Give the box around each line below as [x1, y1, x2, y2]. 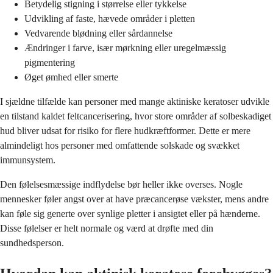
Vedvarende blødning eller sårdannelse [24, 28, 172, 39]
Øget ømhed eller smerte [24, 72, 118, 83]
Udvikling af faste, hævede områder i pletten [24, 13, 195, 24]
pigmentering [24, 57, 75, 68]
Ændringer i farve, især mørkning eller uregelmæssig [24, 43, 226, 54]
